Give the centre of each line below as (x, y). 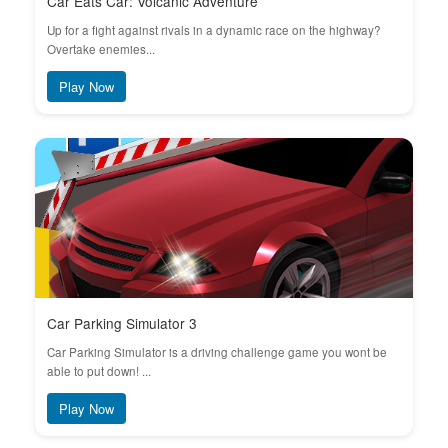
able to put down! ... (99, 371)
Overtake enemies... (101, 49)
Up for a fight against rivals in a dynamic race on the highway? (214, 30)
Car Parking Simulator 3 (122, 323)
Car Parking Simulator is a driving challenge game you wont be (217, 352)
